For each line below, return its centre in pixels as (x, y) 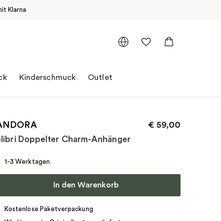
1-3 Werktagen (27, 161)
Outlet (100, 77)
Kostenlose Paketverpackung (49, 209)
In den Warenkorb (86, 185)
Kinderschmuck (47, 77)
